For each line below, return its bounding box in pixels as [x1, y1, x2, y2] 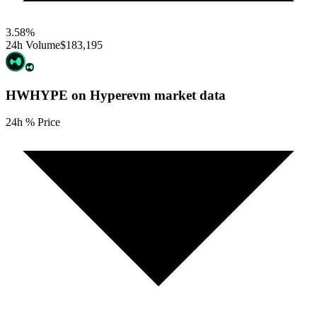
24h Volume [6, 38, 60, 51]
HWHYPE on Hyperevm [6, 87, 151, 103]
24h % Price [6, 116, 60, 129]
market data [151, 87, 226, 103]
